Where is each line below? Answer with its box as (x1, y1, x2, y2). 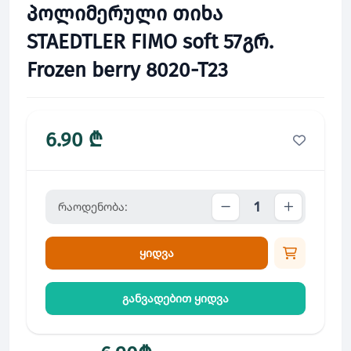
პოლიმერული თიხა (27, 2, 223, 26)
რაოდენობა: (58, 199, 128, 214)
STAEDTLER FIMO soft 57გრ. (27, 30, 273, 54)
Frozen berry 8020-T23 (27, 58, 228, 82)
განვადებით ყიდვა (122, 291, 229, 306)
